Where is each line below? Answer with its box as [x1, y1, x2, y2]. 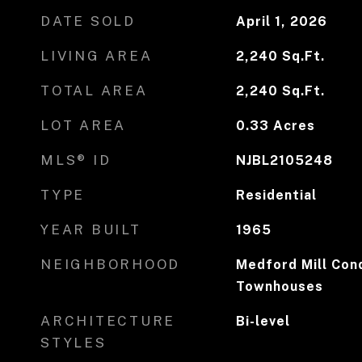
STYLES [40, 335, 107, 351]
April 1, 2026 [235, 14, 327, 29]
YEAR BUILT [40, 221, 141, 238]
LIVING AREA [40, 48, 153, 64]
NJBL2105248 [235, 153, 333, 168]
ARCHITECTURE [40, 313, 175, 329]
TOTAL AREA [40, 82, 148, 99]
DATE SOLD [40, 13, 136, 29]
